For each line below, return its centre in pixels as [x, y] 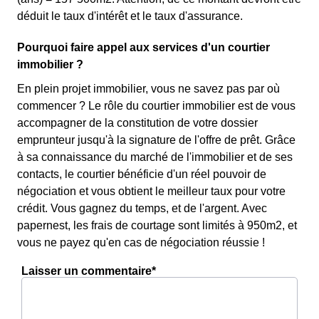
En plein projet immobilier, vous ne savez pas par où [148, 89]
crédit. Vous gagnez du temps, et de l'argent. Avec [142, 208]
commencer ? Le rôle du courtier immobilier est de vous [156, 106]
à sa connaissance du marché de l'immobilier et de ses [155, 157]
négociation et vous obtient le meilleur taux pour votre [151, 191]
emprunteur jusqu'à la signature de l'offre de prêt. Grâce [156, 140]
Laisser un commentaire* [89, 271]
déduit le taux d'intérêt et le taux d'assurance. [130, 16]
